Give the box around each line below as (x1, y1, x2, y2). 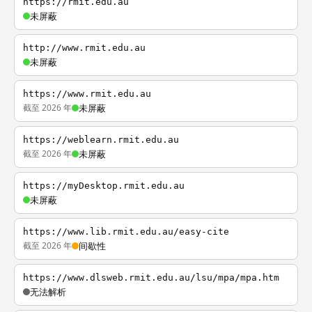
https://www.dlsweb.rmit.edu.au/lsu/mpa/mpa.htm (23, 272, 279, 283)
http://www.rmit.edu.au (23, 42, 146, 53)
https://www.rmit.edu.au (23, 88, 151, 99)
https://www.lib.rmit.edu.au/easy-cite (23, 226, 229, 237)
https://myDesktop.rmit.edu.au (23, 180, 185, 191)
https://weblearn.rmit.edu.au (23, 134, 179, 145)
